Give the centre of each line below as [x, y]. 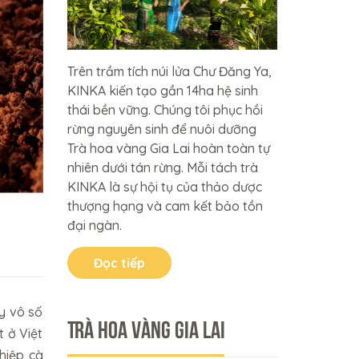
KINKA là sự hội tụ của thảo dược [164, 186]
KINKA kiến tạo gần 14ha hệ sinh [162, 90]
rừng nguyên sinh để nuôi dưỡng [161, 129]
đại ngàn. [94, 225]
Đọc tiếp [119, 262]
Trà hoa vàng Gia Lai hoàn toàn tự [168, 148]
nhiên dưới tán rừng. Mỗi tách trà [162, 167]
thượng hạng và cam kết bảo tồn [165, 206]
